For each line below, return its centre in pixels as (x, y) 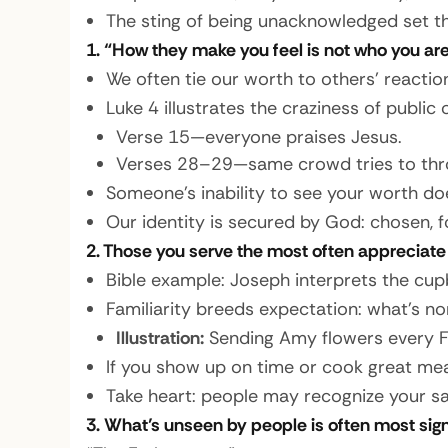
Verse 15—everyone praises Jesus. (258, 137)
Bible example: (165, 280)
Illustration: (159, 338)
